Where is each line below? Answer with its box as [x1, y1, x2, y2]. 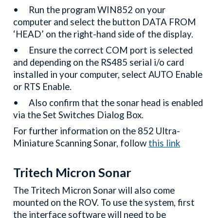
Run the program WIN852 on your [29, 4, 166, 16]
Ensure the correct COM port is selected [29, 45, 193, 56]
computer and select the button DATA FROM [13, 17, 197, 28]
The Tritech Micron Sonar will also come [13, 185, 175, 196]
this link [148, 138, 181, 149]
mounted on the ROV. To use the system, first [13, 197, 195, 208]
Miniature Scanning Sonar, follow [13, 138, 149, 149]
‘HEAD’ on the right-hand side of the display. [13, 29, 194, 40]
